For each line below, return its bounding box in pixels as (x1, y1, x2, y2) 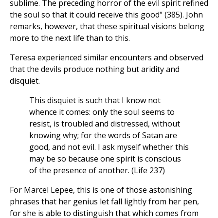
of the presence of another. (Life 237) (29, 165, 165, 176)
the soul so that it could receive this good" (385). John (10, 9, 203, 20)
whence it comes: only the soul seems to (29, 107, 175, 118)
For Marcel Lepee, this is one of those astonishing (10, 184, 192, 196)
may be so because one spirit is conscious (29, 153, 181, 164)
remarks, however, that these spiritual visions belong (10, 21, 204, 32)
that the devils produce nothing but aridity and (10, 64, 180, 75)
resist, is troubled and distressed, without (29, 118, 180, 129)
